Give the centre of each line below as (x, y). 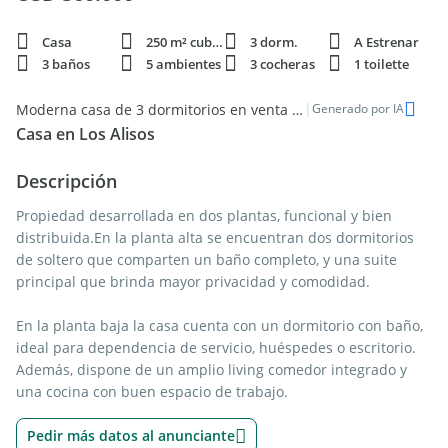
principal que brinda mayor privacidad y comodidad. (193, 281)
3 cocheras (282, 64)
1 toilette (381, 64)
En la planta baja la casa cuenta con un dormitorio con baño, (219, 325)
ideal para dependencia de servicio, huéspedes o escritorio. (216, 347)
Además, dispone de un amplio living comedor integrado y (211, 369)
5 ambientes (183, 64)
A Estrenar (386, 42)
